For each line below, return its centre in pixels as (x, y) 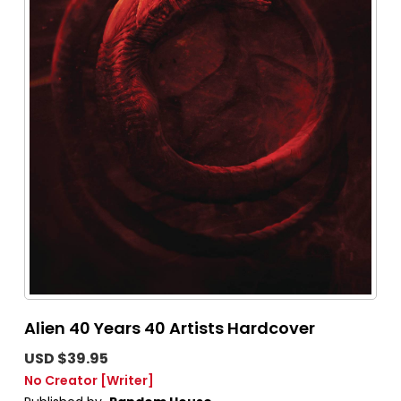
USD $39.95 (66, 359)
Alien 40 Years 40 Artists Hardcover (170, 328)
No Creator (61, 381)
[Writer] (127, 381)
